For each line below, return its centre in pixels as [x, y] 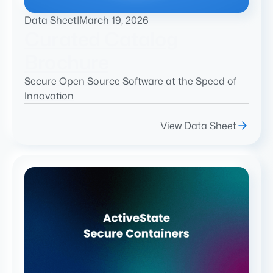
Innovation [49, 96]
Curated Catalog [101, 39]
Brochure [66, 62]
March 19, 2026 [114, 20]
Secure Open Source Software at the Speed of [130, 81]
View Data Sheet [198, 126]
